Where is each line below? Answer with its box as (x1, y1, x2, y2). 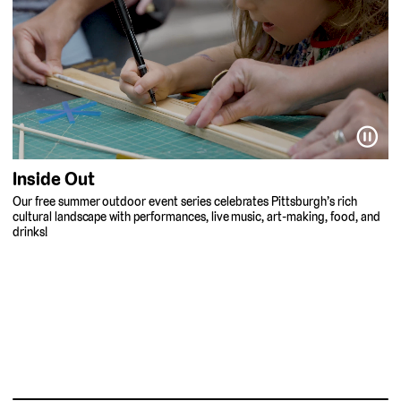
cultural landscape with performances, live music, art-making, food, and (13, 208, 380, 225)
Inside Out (13, 166, 95, 192)
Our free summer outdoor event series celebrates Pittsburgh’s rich (13, 192, 357, 209)
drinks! (13, 223, 47, 240)
